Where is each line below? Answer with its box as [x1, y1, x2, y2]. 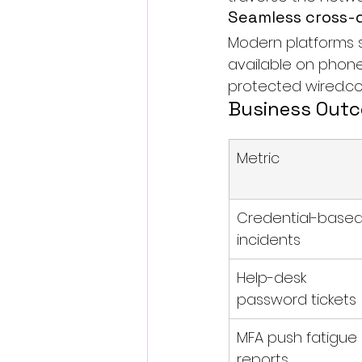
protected [228, 76, 305, 96]
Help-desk [237, 267, 310, 288]
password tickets [237, 289, 356, 309]
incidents [237, 229, 301, 250]
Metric [237, 148, 280, 168]
